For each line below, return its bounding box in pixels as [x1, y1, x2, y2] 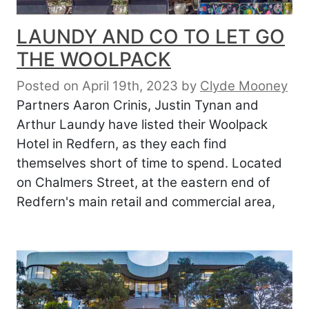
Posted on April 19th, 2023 [17, 77, 178, 94]
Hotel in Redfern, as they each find [17, 135, 227, 152]
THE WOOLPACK [17, 47, 171, 71]
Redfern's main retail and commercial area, [17, 193, 275, 210]
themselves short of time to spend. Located [17, 154, 282, 171]
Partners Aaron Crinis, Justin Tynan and [17, 97, 259, 113]
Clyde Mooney [200, 77, 288, 94]
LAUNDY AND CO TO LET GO [17, 24, 285, 48]
